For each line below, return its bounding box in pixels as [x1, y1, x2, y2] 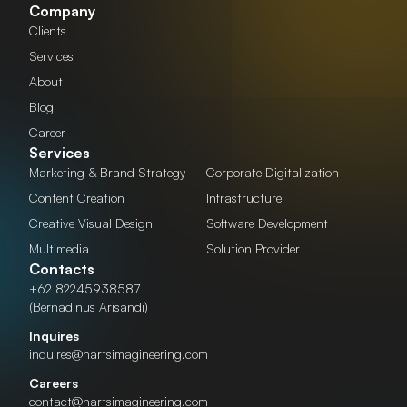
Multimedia [29, 240, 89, 256]
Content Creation [29, 189, 124, 205]
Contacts [29, 259, 94, 278]
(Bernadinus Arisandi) [29, 298, 148, 314]
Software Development [206, 214, 328, 231]
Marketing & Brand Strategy [29, 164, 185, 180]
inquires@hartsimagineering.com [29, 345, 208, 362]
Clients [29, 22, 66, 38]
